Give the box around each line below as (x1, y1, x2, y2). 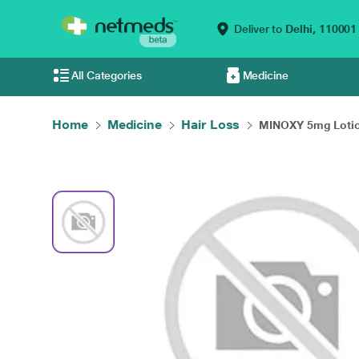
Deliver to (234, 22, 283, 35)
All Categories (71, 69, 142, 82)
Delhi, (282, 22, 319, 35)
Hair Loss (181, 117, 240, 132)
